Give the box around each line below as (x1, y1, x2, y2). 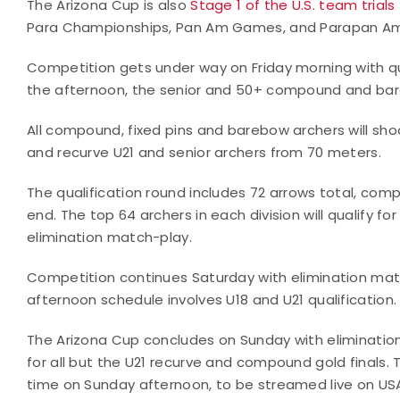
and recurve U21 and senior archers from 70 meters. (27, 142, 381, 162)
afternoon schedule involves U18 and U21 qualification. (27, 289, 397, 309)
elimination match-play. (27, 227, 192, 246)
